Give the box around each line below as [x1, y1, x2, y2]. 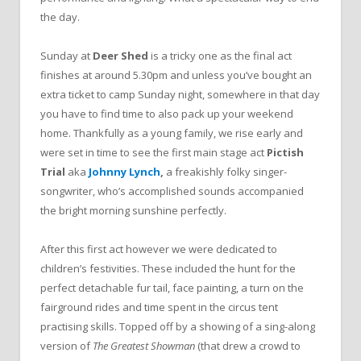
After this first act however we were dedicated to [40, 242, 277, 257]
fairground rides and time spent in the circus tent [40, 300, 278, 315]
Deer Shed [90, 48, 148, 64]
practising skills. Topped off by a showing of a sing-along [40, 319, 315, 334]
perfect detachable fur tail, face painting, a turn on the [40, 280, 304, 296]
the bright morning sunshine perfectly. [40, 203, 226, 218]
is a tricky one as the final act [148, 48, 292, 64]
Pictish [264, 145, 304, 160]
